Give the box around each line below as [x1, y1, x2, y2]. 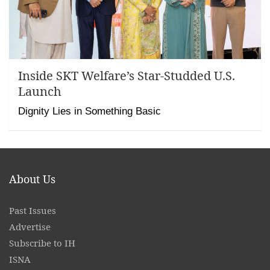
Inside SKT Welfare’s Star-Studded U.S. [18, 67, 235, 84]
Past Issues [9, 204, 56, 217]
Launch [18, 83, 61, 100]
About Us [9, 172, 55, 187]
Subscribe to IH [9, 237, 75, 250]
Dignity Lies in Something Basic [18, 105, 161, 117]
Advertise [9, 221, 51, 233]
